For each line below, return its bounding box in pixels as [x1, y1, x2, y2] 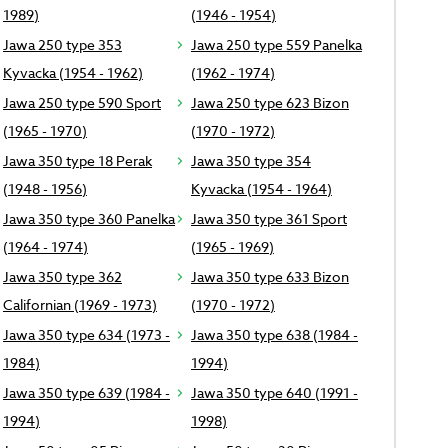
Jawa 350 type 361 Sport [190, 209, 347, 229]
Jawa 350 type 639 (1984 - [2, 383, 170, 403]
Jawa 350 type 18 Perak [2, 151, 152, 171]
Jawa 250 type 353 [2, 35, 122, 55]
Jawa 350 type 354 [190, 151, 311, 171]
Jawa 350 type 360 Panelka [2, 209, 175, 229]
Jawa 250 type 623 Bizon [190, 93, 349, 113]
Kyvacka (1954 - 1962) [2, 63, 143, 83]
